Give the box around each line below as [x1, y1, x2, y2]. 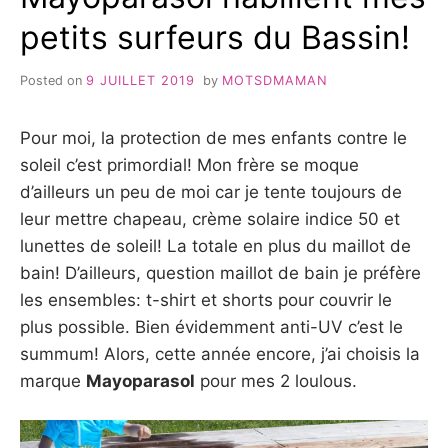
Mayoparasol [86, 370, 195, 391]
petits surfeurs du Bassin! [20, 17, 410, 57]
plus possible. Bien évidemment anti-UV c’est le [20, 316, 403, 337]
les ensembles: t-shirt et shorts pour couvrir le [20, 289, 392, 310]
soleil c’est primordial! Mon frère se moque [20, 154, 359, 175]
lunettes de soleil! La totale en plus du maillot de [20, 235, 411, 256]
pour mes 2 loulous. [195, 370, 357, 391]
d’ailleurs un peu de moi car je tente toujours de [20, 181, 402, 202]
